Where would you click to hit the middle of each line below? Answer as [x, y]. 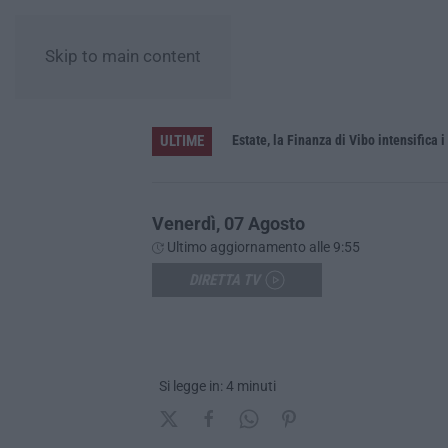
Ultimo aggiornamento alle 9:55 [262, 246]
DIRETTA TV [224, 279]
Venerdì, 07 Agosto [228, 223]
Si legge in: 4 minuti [217, 385]
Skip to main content [123, 56]
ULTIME [182, 140]
